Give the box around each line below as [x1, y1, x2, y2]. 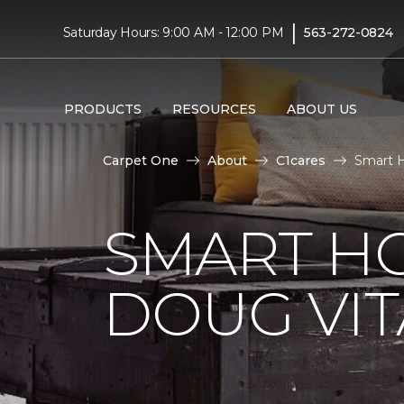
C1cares [276, 152, 326, 169]
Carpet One [103, 152, 179, 169]
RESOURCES [171, 100, 256, 117]
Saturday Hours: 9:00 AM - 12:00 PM [62, 23, 284, 41]
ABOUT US [286, 100, 357, 117]
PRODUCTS [63, 100, 142, 117]
